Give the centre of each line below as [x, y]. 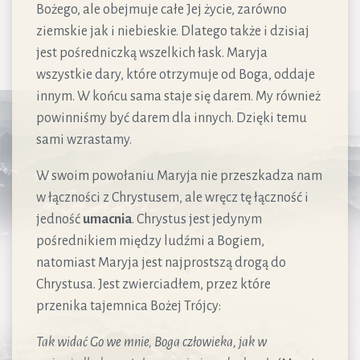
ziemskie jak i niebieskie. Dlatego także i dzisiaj [173, 31]
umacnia [107, 219]
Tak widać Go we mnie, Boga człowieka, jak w [151, 342]
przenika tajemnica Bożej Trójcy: [129, 306]
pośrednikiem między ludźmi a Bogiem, [150, 241]
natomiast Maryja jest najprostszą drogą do [161, 262]
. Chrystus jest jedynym [197, 219]
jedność [59, 219]
